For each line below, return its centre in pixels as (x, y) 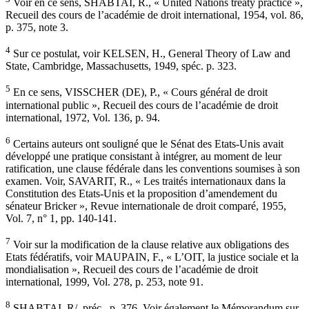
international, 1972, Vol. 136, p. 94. (83, 117)
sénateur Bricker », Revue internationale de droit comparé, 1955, (146, 206)
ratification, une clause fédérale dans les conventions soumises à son (153, 168)
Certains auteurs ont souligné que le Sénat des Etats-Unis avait (147, 143)
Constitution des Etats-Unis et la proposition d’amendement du (141, 193)
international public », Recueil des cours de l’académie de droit (142, 105)
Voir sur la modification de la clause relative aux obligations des (150, 245)
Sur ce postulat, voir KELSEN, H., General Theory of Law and (150, 54)
